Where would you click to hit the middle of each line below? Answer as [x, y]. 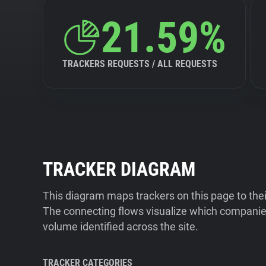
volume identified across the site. [121, 227]
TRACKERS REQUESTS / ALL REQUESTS [140, 64]
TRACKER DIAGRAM [119, 169]
